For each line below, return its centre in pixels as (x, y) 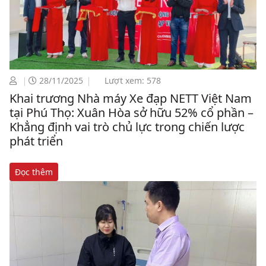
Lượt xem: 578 (132, 80)
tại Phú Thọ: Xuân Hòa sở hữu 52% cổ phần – (132, 112)
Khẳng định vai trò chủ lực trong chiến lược (127, 126)
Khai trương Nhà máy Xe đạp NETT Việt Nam (131, 98)
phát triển (36, 141)
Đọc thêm (34, 172)
